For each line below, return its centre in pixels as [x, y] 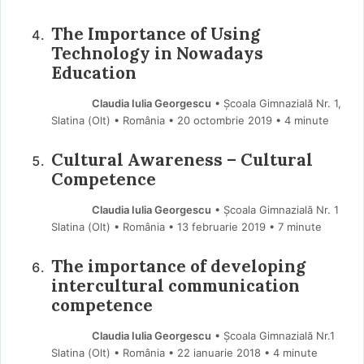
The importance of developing [178, 266]
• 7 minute [295, 226]
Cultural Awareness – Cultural [182, 159]
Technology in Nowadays [157, 53]
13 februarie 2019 [221, 226]
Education [93, 72]
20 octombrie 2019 [224, 120]
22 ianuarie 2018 [219, 352]
